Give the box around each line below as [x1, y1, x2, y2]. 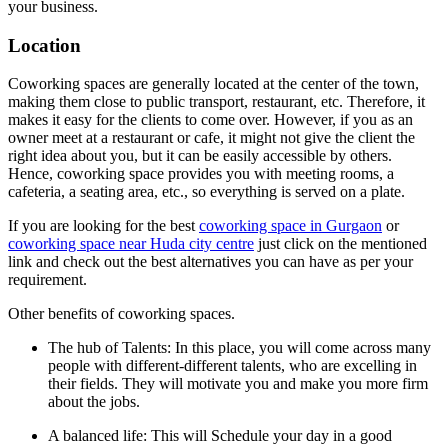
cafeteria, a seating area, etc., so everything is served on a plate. [8, 183, 409, 201]
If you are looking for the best [8, 217, 199, 235]
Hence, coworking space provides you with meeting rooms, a [8, 165, 394, 183]
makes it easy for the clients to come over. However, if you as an [8, 111, 413, 129]
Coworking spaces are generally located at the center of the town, [8, 75, 419, 93]
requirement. [8, 271, 87, 289]
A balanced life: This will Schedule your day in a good [48, 427, 392, 445]
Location [8, 34, 81, 56]
